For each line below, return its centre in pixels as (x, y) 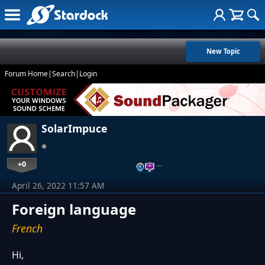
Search (64, 74)
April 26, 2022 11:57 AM (58, 186)
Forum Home (26, 74)
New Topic (223, 51)
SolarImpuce (74, 129)
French (27, 229)
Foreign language (74, 209)
